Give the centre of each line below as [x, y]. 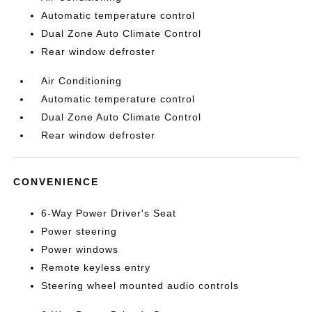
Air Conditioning [82, 81]
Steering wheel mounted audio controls [140, 286]
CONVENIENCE [56, 182]
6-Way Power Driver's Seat [109, 213]
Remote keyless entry [96, 267]
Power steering [79, 231]
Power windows [80, 249]
